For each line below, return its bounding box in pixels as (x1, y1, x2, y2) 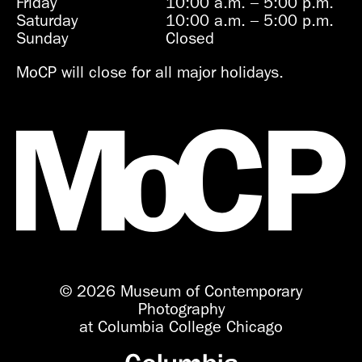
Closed (166, 28, 215, 48)
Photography (137, 298, 225, 318)
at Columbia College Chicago (79, 316, 283, 336)
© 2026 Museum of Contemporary (60, 280, 302, 301)
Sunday (16, 28, 68, 48)
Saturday (16, 11, 78, 30)
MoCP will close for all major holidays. (16, 62, 284, 82)
